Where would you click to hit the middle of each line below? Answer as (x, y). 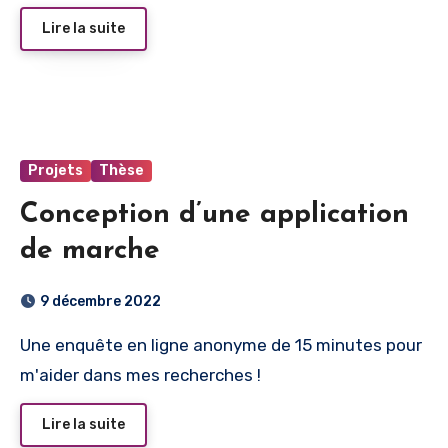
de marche (90, 250)
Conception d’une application (214, 214)
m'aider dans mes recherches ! (140, 374)
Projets (55, 170)
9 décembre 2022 (100, 301)
